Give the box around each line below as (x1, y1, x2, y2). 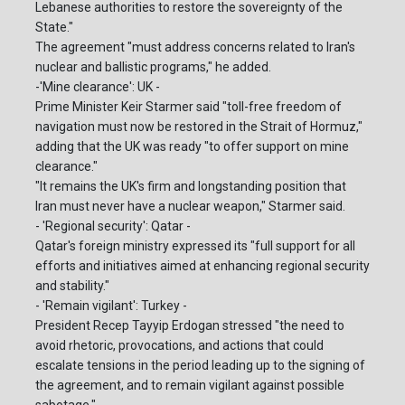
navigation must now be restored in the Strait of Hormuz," (35, 118, 363, 134)
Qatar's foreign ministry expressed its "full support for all (35, 238, 355, 253)
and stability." (35, 278, 109, 293)
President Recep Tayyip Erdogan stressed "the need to (35, 317, 344, 333)
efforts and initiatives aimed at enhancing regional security (35, 258, 370, 273)
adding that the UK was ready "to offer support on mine (35, 138, 349, 154)
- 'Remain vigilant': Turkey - (35, 297, 187, 313)
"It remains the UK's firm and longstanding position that (35, 178, 346, 193)
